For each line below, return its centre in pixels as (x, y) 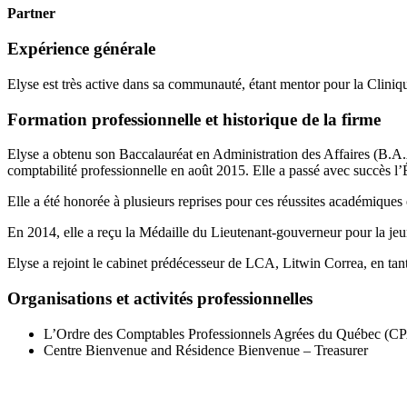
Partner (31, 14)
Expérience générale (81, 49)
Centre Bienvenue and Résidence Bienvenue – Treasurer (206, 350)
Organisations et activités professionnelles (160, 298)
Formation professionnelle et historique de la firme (194, 119)
